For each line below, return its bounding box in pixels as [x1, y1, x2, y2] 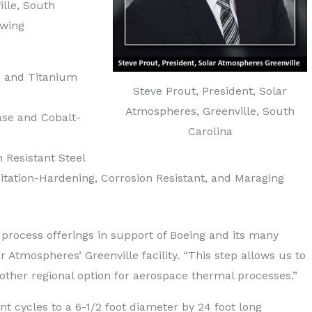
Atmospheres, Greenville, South [125, 104, 295, 118]
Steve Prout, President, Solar [133, 84, 288, 97]
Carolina [187, 124, 233, 138]
